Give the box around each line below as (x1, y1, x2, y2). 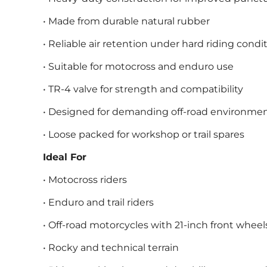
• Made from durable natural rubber (43, 15, 210, 27)
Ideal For (43, 151, 86, 163)
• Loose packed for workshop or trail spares (43, 129, 244, 141)
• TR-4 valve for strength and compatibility (43, 83, 243, 95)
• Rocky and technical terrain (43, 242, 179, 254)
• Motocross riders (43, 174, 127, 186)
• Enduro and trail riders (43, 197, 154, 209)
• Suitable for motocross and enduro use (43, 61, 234, 73)
